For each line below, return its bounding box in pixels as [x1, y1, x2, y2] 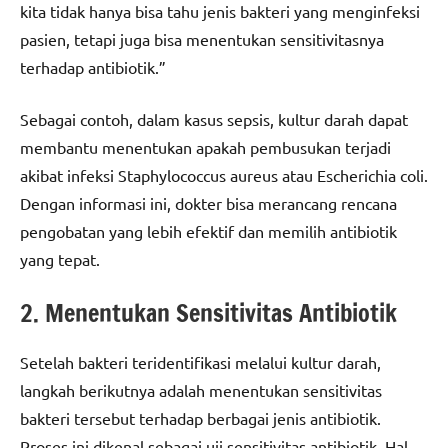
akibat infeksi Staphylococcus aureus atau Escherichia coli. [20, 165, 428, 186]
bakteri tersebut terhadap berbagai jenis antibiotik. [20, 408, 381, 429]
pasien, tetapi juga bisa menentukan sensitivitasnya [20, 29, 384, 50]
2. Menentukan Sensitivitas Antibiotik [20, 296, 397, 331]
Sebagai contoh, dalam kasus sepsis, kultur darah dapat [20, 109, 408, 130]
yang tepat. [20, 249, 100, 270]
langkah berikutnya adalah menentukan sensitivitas [20, 380, 382, 401]
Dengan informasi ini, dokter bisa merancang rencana [20, 193, 397, 214]
